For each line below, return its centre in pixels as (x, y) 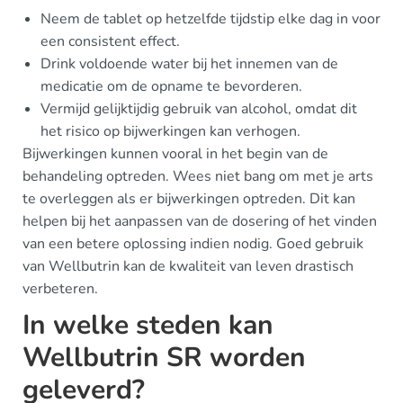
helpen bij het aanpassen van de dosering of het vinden (200, 221)
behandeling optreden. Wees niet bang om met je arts (198, 176)
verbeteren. (60, 288)
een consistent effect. (110, 41)
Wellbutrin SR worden (164, 357)
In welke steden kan (148, 325)
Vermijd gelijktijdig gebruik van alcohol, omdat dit (199, 108)
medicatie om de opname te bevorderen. (171, 86)
